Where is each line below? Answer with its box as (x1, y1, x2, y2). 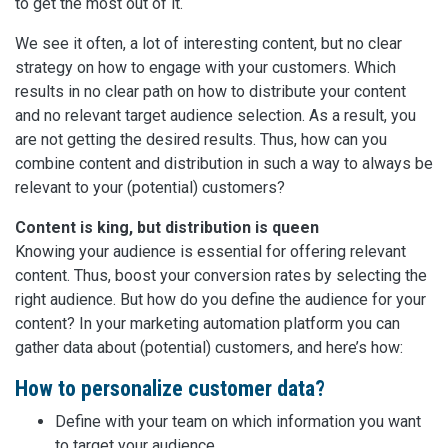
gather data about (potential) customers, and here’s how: (15, 338, 403, 358)
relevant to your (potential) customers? (15, 178, 285, 198)
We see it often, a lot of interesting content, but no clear (15, 34, 402, 54)
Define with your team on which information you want (55, 412, 421, 432)
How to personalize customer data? (15, 376, 325, 402)
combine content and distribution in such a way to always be (15, 154, 433, 174)
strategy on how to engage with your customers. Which (15, 58, 396, 78)
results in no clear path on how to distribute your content (15, 82, 406, 102)
